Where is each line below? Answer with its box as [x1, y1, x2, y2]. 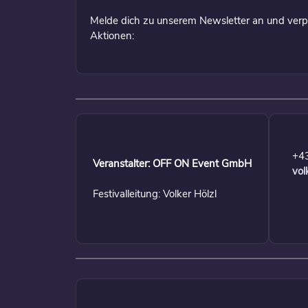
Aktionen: [90, 28, 134, 43]
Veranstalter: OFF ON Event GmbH [93, 156, 252, 170]
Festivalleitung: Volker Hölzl [93, 186, 217, 201]
